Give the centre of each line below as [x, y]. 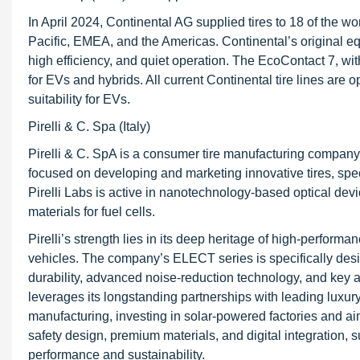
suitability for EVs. [79, 99]
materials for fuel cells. [92, 212]
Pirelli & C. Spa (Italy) [89, 127]
